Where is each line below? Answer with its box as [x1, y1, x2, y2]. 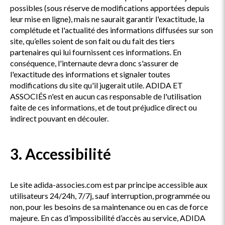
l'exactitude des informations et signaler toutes [10, 69, 170, 79]
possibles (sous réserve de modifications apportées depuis [10, 3, 209, 13]
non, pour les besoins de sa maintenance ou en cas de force [10, 202, 208, 211]
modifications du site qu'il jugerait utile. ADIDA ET [10, 80, 183, 90]
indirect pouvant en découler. [10, 114, 108, 123]
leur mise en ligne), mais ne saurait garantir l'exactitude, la [10, 14, 204, 24]
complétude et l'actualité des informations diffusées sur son [10, 25, 213, 35]
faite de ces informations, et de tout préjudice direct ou [10, 102, 197, 112]
